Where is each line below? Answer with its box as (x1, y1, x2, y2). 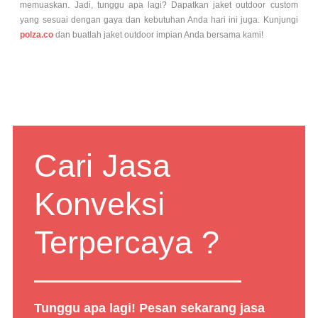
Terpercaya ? (34, 224, 220, 261)
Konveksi (34, 185, 165, 222)
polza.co (20, 30, 54, 40)
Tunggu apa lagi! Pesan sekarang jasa (34, 300, 265, 315)
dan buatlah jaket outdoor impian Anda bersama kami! (53, 30, 264, 40)
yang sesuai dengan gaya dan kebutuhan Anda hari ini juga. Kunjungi (20, 15, 298, 26)
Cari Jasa (34, 147, 171, 184)
